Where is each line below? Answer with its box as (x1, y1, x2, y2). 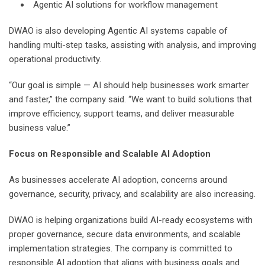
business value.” (9, 122, 70, 133)
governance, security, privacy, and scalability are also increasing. (9, 188, 256, 199)
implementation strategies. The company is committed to (9, 243, 232, 254)
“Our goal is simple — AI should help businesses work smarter (9, 79, 249, 91)
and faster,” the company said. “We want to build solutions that (9, 93, 252, 105)
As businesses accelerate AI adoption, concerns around (9, 174, 227, 185)
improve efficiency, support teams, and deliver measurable (9, 108, 234, 119)
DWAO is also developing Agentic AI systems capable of (9, 25, 228, 36)
